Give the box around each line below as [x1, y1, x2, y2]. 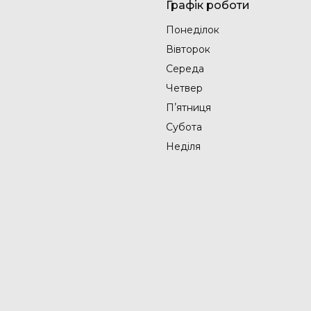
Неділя [166, 140, 201, 153]
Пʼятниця [166, 101, 211, 115]
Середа [166, 62, 204, 76]
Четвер [166, 82, 203, 95]
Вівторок [166, 43, 210, 56]
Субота [166, 121, 202, 134]
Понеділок [166, 24, 219, 37]
